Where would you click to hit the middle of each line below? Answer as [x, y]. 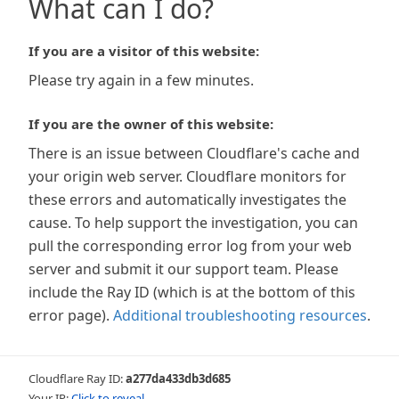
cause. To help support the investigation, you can [193, 223]
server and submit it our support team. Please [183, 269]
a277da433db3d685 [178, 379]
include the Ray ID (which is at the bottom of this [192, 292]
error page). [69, 315]
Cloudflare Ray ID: [77, 379]
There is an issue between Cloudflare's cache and [194, 153]
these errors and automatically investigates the [187, 199]
